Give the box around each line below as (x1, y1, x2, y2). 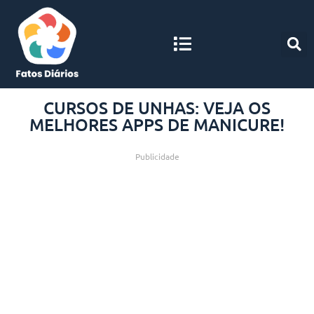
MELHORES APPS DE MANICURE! (29, 113, 285, 135)
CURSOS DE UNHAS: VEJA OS (43, 96, 271, 118)
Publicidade (135, 150, 179, 162)
